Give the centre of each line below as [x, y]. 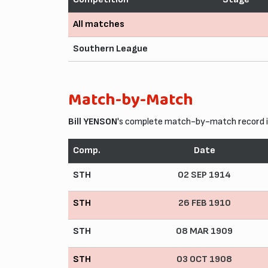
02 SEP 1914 [204, 175]
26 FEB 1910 [204, 203]
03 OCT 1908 [204, 259]
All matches [99, 24]
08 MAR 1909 [204, 231]
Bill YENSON [93, 121]
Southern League [110, 48]
